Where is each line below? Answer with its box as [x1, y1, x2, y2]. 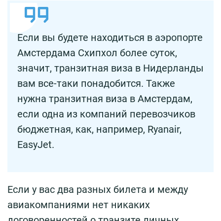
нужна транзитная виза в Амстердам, [17, 92, 192, 105]
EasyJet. [17, 138, 54, 150]
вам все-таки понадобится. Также [17, 77, 175, 89]
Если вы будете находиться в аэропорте [17, 31, 203, 43]
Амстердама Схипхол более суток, [17, 46, 177, 59]
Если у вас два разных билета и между [7, 183, 188, 195]
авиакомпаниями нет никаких [7, 198, 150, 211]
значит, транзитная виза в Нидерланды [17, 62, 204, 74]
